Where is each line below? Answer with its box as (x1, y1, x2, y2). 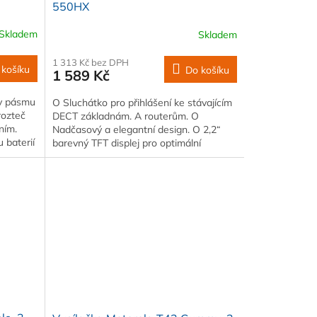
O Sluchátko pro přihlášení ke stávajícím (52, 96, 232, 109)
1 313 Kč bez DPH (52, 56, 129, 68)
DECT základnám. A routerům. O (52, 109, 199, 122)
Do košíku (185, 63, 229, 76)
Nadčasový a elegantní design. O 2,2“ (52, 122, 221, 136)
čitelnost (52, 149, 91, 163)
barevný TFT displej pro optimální (52, 136, 201, 149)
